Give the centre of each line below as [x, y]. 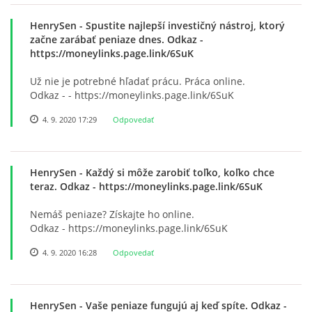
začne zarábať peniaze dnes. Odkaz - [117, 39]
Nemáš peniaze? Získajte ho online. [112, 214]
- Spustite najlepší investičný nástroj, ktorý [181, 25]
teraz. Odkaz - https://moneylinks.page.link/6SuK [146, 186]
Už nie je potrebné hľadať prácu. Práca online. [138, 81]
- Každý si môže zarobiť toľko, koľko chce [175, 172]
